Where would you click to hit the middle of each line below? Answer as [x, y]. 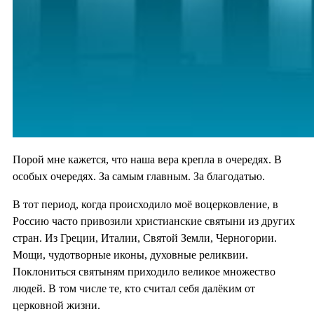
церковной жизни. [56, 306]
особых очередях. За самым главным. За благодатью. [139, 177]
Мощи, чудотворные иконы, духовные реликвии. [130, 255]
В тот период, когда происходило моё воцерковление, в [145, 205]
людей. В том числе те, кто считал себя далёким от [134, 289]
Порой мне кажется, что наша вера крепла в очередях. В [147, 160]
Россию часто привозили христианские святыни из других [154, 221]
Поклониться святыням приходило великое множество [144, 272]
